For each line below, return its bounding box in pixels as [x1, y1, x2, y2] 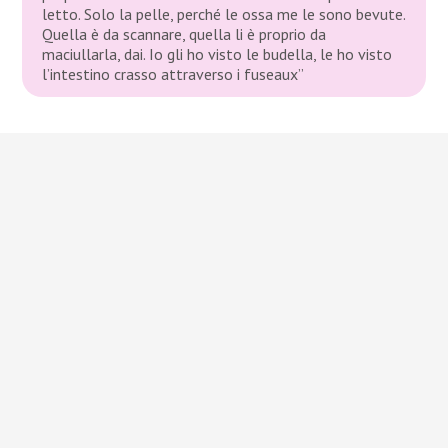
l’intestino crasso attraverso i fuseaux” [42, 63, 305, 84]
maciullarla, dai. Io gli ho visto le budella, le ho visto [42, 43, 393, 64]
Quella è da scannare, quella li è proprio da [42, 23, 327, 44]
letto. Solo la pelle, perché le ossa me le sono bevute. [42, 3, 406, 24]
